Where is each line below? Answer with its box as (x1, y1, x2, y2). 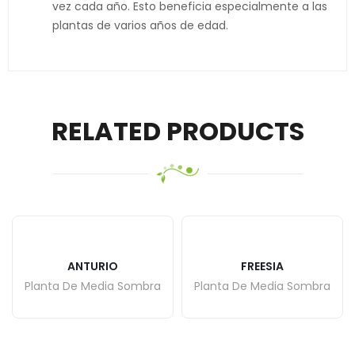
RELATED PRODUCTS (51, 113, 304, 149)
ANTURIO (67, 258, 118, 274)
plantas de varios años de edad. (52, 17, 228, 33)
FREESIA (241, 258, 284, 274)
